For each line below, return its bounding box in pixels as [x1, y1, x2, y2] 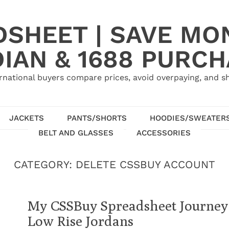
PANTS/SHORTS [66, 113, 127, 123]
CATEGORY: [14, 158, 76, 171]
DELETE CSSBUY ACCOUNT [76, 158, 215, 171]
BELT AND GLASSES [38, 128, 113, 138]
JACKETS [9, 113, 44, 123]
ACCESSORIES [136, 128, 191, 138]
